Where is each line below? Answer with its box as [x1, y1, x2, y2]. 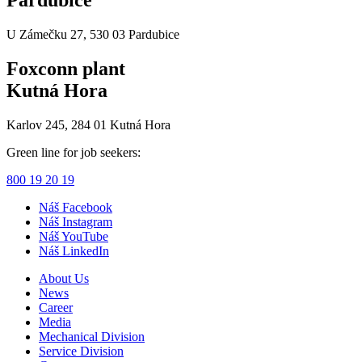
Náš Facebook [39, 200, 112, 214]
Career [39, 300, 73, 314]
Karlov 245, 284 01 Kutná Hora [6, 117, 170, 132]
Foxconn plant [6, 57, 125, 79]
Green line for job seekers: [6, 145, 141, 159]
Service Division [39, 343, 124, 358]
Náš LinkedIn [39, 243, 109, 258]
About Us [39, 271, 89, 285]
